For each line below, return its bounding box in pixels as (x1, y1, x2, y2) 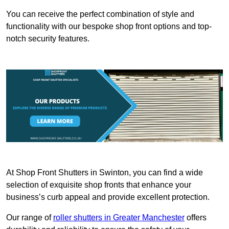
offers (185, 213, 207, 222)
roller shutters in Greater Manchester (53, 213, 185, 222)
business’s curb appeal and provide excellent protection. (6, 192, 212, 201)
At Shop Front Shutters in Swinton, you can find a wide (6, 168, 203, 177)
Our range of (6, 213, 53, 222)
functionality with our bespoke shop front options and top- (6, 22, 212, 31)
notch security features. (6, 34, 89, 43)
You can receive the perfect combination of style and (6, 10, 194, 19)
